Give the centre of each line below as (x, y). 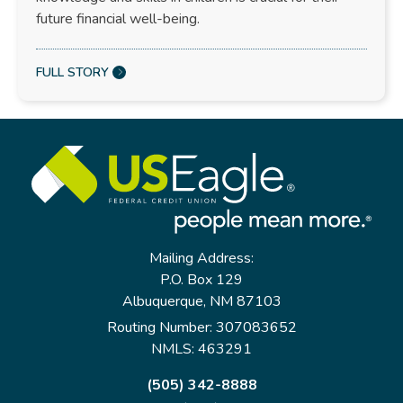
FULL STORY (72, 72)
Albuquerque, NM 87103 (201, 302)
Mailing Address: (201, 259)
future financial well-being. (118, 18)
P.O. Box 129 (201, 280)
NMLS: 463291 (201, 349)
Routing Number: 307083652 (201, 328)
